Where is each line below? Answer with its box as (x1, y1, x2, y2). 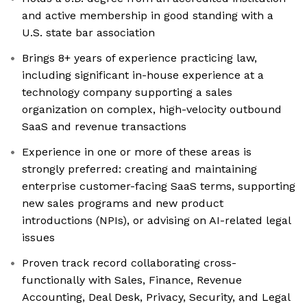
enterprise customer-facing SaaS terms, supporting (22, 180, 295, 193)
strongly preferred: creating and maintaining (22, 162, 257, 176)
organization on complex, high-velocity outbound (22, 103, 282, 116)
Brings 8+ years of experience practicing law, (22, 51, 257, 65)
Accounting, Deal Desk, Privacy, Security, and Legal (22, 291, 291, 304)
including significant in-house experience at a (22, 69, 264, 82)
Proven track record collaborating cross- (22, 256, 236, 270)
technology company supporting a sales (22, 86, 232, 99)
